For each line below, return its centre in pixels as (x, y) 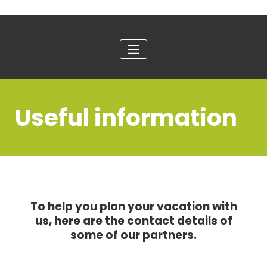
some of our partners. (133, 235)
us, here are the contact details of (133, 221)
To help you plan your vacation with (133, 206)
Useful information (126, 117)
